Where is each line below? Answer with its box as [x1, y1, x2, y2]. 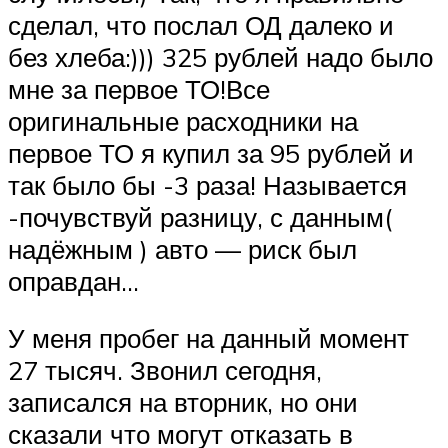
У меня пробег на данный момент [8, 322, 409, 355]
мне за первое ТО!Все [8, 72, 270, 105]
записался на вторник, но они [8, 386, 358, 419]
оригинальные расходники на [8, 104, 358, 137]
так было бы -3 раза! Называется [8, 168, 407, 201]
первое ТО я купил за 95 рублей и [8, 136, 414, 169]
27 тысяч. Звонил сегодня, [8, 354, 322, 387]
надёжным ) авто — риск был [8, 232, 357, 265]
